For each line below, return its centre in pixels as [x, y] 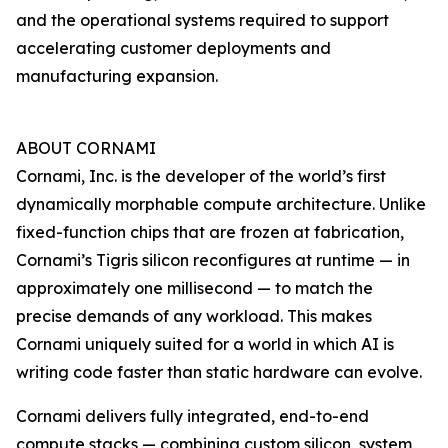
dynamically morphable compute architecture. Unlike [221, 204]
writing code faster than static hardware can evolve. [219, 372]
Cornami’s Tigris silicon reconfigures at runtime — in [213, 260]
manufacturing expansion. [117, 76]
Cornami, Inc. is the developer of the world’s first [201, 176]
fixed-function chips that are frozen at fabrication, [210, 232]
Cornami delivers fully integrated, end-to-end [192, 416]
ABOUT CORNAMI [86, 148]
